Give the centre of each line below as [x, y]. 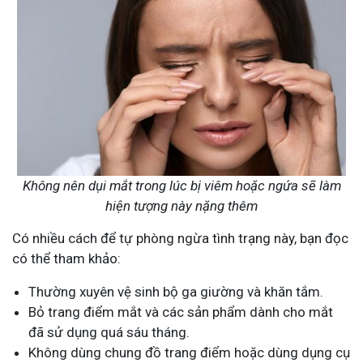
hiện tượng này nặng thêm [181, 206]
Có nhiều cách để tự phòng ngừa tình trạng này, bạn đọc [180, 239]
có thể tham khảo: [66, 259]
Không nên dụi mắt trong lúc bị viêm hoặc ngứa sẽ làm [181, 186]
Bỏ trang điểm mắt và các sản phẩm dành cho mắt [181, 312]
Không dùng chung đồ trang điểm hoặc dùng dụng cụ [189, 353]
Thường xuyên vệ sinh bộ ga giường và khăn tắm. [176, 292]
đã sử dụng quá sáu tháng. [109, 333]
